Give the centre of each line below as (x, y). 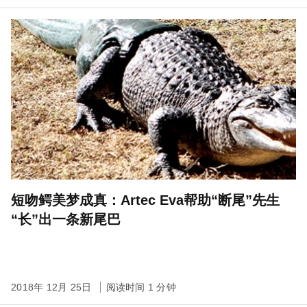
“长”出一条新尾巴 (66, 219)
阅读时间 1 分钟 (141, 287)
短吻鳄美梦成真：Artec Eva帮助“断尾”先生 (145, 200)
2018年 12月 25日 (53, 287)
